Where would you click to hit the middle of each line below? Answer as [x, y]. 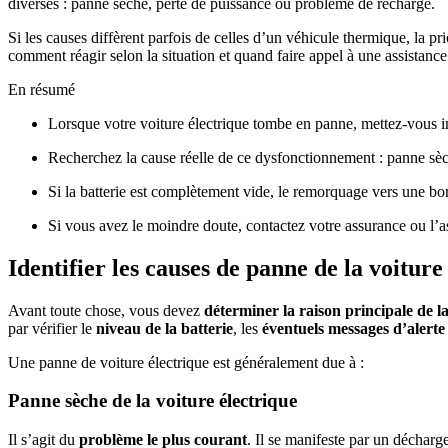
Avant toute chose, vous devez [106, 310]
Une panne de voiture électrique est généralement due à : [186, 362]
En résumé [41, 89]
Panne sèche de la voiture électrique [152, 401]
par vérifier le [52, 328]
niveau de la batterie [164, 328]
